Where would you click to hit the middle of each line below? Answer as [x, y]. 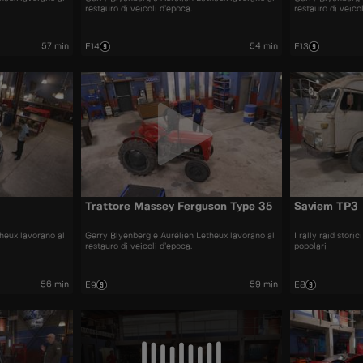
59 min [264, 284]
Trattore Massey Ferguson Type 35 [178, 207]
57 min [55, 46]
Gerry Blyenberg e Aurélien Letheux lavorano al [179, 236]
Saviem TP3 [327, 207]
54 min [264, 46]
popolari [311, 247]
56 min [54, 284]
